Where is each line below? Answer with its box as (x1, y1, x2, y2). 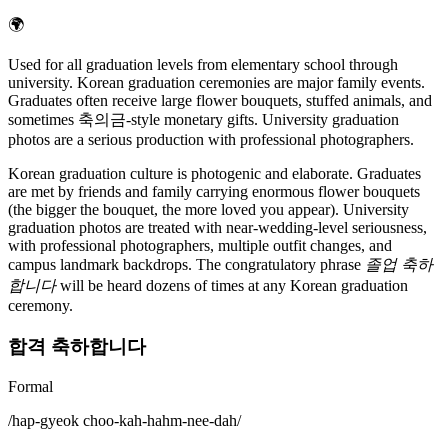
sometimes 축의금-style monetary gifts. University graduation (8, 111, 399, 128)
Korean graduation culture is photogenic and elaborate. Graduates (8, 165, 421, 182)
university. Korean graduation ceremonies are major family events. (8, 74, 425, 91)
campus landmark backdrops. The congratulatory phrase (8, 256, 365, 273)
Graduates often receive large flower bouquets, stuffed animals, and (8, 92, 432, 109)
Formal (8, 378, 53, 396)
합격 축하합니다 (8, 335, 146, 357)
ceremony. (8, 297, 73, 314)
